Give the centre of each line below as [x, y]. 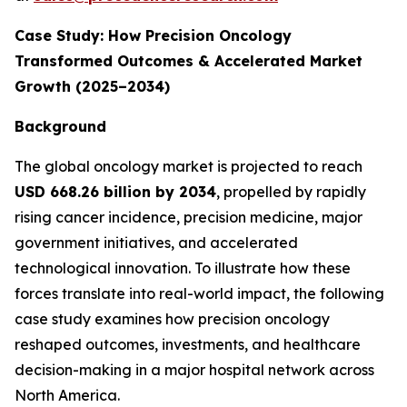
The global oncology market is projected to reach [189, 166]
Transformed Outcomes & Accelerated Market [189, 60]
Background [60, 126]
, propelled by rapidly [291, 191]
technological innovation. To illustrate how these [183, 268]
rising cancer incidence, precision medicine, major [189, 217]
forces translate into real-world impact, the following [199, 293]
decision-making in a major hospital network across [194, 369]
